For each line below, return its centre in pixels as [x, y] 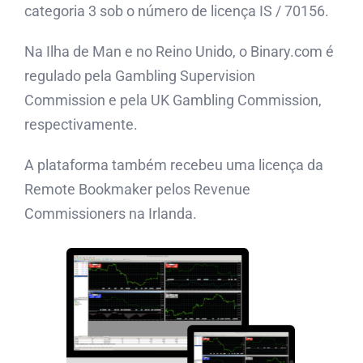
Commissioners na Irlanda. [111, 213]
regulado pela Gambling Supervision [140, 75]
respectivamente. [81, 124]
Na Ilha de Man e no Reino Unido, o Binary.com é [179, 51]
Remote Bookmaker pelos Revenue [137, 189]
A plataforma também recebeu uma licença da [174, 164]
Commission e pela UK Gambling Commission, [173, 100]
